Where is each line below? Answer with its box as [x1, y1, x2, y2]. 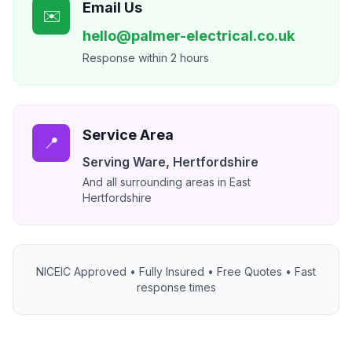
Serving [82, 154, 133, 170]
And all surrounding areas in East [82, 175, 251, 189]
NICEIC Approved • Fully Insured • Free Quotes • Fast [36, 265, 316, 279]
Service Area [82, 126, 174, 144]
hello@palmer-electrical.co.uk [82, 27, 295, 45]
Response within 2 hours [82, 51, 209, 65]
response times [136, 280, 216, 295]
